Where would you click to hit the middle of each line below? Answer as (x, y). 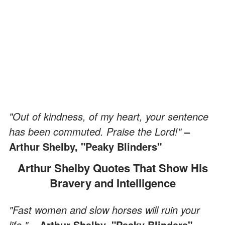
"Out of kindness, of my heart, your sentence (109, 116)
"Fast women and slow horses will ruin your (104, 209)
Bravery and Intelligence (113, 183)
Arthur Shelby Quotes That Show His (21, 167)
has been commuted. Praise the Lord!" (97, 131)
